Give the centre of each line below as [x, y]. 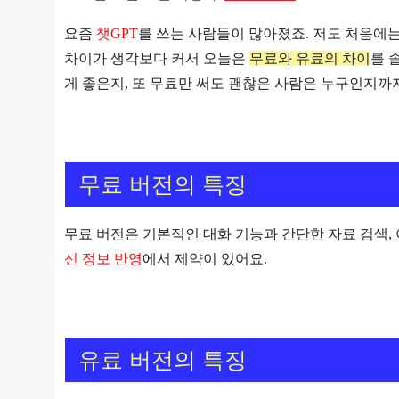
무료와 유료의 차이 [310, 59]
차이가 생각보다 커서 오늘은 [157, 59]
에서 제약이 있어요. [205, 259]
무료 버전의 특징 [163, 185]
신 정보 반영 [103, 259]
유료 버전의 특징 [163, 359]
